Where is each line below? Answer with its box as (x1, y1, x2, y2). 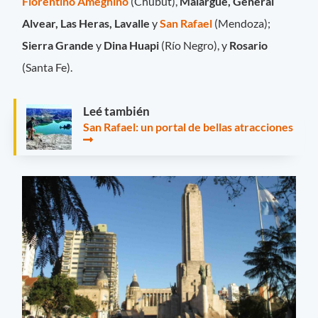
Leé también (83, 103, 150, 119)
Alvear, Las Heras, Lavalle (22, 16, 150, 30)
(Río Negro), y (159, 38, 230, 52)
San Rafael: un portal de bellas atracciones (83, 119, 293, 133)
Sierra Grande (22, 38, 97, 52)
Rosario (229, 38, 268, 52)
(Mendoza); (214, 16, 271, 30)
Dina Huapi (102, 38, 160, 52)
